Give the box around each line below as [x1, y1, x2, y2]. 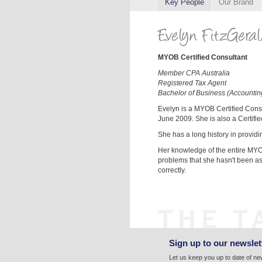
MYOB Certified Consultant [158, 53, 247, 62]
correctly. [158, 166, 186, 175]
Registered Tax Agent [158, 79, 226, 88]
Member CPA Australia [158, 69, 230, 78]
